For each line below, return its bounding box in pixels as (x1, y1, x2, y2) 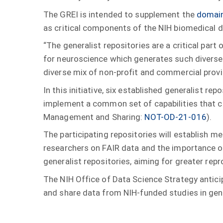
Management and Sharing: (43, 111, 145, 122)
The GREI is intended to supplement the (43, 9, 197, 19)
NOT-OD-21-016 (144, 111, 207, 122)
